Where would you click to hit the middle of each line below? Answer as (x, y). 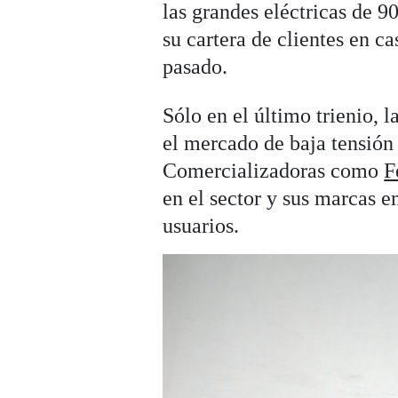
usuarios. (201, 226)
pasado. (195, 67)
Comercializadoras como (274, 171)
